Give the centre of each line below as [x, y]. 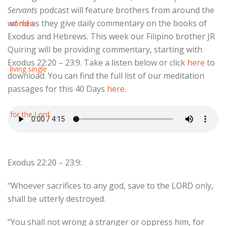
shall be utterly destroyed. [56, 199]
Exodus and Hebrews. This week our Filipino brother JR [111, 36]
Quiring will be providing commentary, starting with [105, 49]
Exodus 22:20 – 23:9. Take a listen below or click [97, 63]
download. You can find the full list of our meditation [106, 76]
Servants [23, 10]
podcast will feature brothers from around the [127, 10]
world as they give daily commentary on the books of [107, 23]
